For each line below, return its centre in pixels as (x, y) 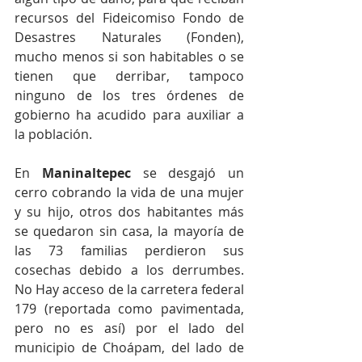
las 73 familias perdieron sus (129, 250)
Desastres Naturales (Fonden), (129, 37)
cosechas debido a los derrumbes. (129, 269)
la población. (53, 134)
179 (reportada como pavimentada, (129, 308)
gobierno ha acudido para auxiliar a (129, 114)
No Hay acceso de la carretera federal (129, 289)
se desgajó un (187, 173)
